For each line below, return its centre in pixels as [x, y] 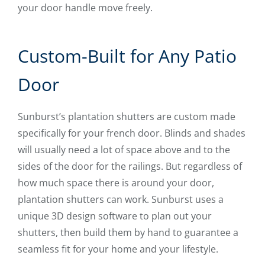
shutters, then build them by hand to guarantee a [128, 233]
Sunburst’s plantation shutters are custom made [127, 117]
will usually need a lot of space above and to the [124, 150]
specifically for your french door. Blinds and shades [132, 133]
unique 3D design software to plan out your [115, 216]
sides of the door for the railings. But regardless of [130, 167]
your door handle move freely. [85, 8]
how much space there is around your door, [116, 183]
